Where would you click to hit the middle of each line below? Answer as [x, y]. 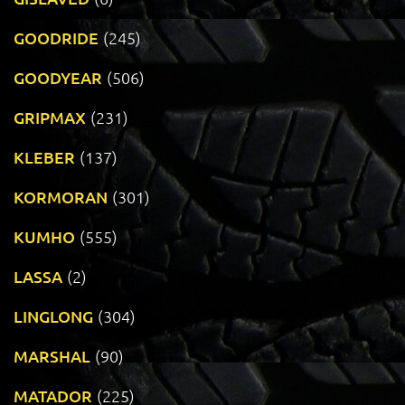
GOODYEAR [58, 78]
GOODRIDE [56, 38]
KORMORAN [61, 197]
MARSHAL [52, 356]
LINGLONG [53, 316]
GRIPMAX [50, 118]
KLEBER [44, 157]
